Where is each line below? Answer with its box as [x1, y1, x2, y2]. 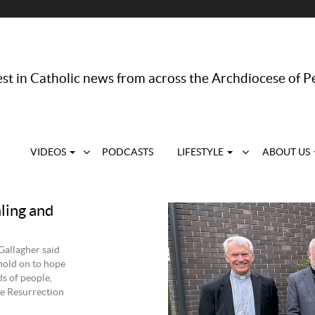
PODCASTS [101, 148, 153, 157]
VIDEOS [30, 148, 68, 157]
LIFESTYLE [177, 148, 226, 157]
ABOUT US [262, 148, 312, 157]
